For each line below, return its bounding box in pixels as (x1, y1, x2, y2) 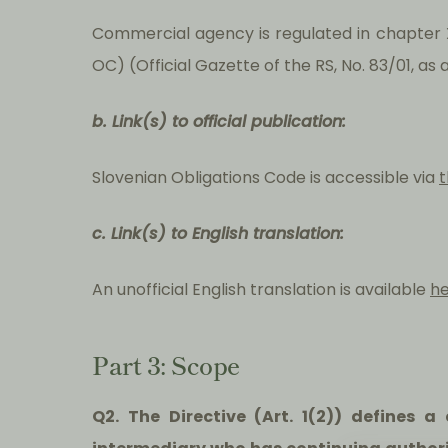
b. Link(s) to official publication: (92, 110, 346, 134)
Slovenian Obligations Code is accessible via (92, 166, 439, 190)
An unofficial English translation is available (92, 278, 430, 302)
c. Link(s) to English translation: (92, 222, 344, 246)
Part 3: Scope (92, 347, 240, 383)
